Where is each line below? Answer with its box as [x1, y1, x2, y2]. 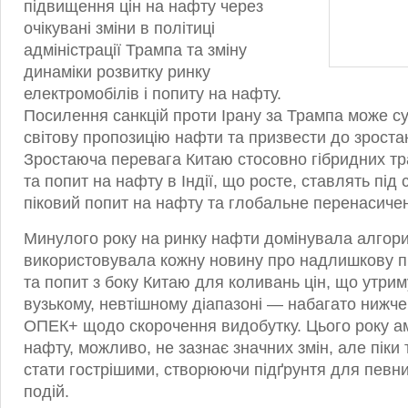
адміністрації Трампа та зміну [24, 41, 247, 59]
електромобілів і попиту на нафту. [24, 85, 281, 103]
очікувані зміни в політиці [24, 19, 215, 37]
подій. [24, 382, 69, 401]
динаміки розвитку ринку [24, 63, 210, 81]
